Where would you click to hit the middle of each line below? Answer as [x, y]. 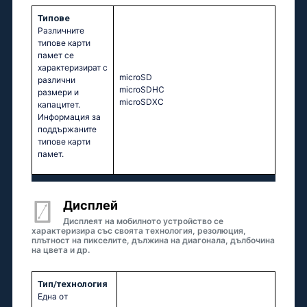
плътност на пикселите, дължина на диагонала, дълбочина [153, 241]
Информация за [69, 117]
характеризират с [73, 68]
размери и [58, 93]
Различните [61, 31]
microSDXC [142, 102]
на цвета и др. [61, 250]
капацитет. [59, 105]
